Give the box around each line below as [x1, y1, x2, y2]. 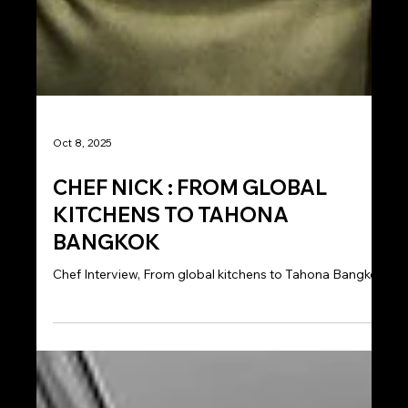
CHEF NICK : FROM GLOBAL [53, 324, 327, 350]
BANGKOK [53, 379, 160, 404]
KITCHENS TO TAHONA [53, 352, 289, 377]
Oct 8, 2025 [53, 284, 112, 299]
